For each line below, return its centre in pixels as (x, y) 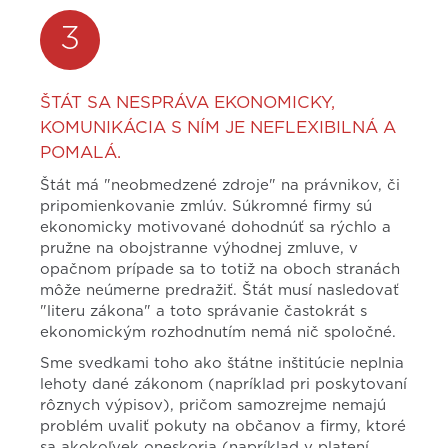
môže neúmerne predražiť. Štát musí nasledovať (219, 290)
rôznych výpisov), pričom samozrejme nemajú (213, 405)
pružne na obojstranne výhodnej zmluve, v (199, 248)
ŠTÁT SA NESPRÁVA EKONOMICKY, (187, 102)
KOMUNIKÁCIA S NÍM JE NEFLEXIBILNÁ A (218, 127)
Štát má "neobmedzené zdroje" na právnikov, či (220, 185)
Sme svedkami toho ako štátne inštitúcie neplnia (222, 363)
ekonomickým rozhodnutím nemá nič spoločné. (218, 332)
